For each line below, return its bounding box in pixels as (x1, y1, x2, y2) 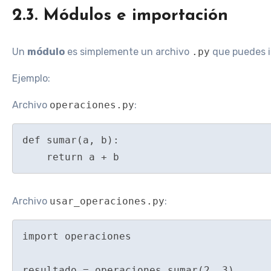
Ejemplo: (12, 72, 50, 84)
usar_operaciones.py (50, 195, 165, 207)
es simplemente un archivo (65, 45, 192, 57)
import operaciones (22, 230, 131, 243)
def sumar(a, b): (22, 134, 119, 146)
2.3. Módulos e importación (12, 7, 228, 24)
